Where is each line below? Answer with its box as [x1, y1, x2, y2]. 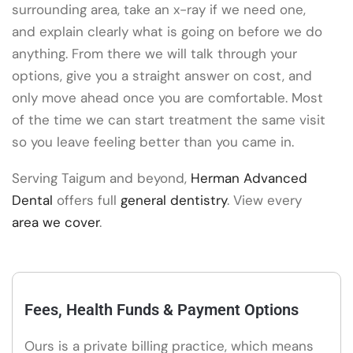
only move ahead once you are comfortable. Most [12, 88, 323, 106]
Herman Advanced [191, 169, 307, 188]
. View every [227, 191, 302, 210]
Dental [12, 191, 53, 210]
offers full [53, 191, 121, 210]
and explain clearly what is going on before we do [12, 22, 322, 40]
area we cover [12, 214, 99, 232]
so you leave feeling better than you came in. [12, 132, 294, 150]
